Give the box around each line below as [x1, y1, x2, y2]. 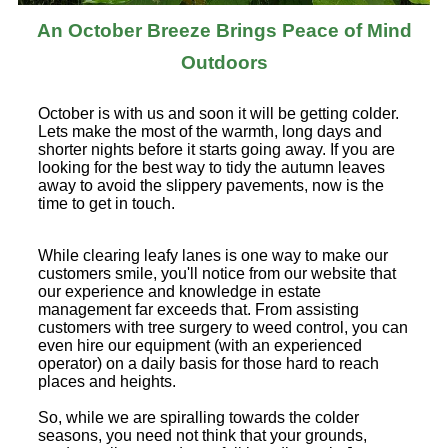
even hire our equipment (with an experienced [38, 337, 362, 355]
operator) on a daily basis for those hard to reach [38, 355, 379, 373]
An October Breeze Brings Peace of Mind [36, 20, 412, 42]
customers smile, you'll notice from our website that [38, 265, 396, 283]
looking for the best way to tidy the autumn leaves [38, 159, 385, 177]
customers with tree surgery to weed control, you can [38, 319, 408, 337]
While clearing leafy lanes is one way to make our [38, 247, 388, 265]
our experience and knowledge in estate [38, 283, 321, 301]
